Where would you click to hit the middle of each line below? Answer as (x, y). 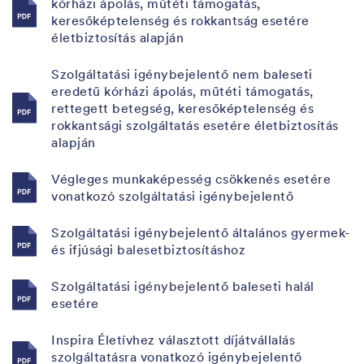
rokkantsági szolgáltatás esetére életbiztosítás (195, 125)
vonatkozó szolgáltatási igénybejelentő (172, 195)
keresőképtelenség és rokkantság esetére (180, 20)
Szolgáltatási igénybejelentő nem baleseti (182, 74)
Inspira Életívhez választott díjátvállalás (173, 339)
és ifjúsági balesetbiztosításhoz (148, 249)
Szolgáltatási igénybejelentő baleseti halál (183, 286)
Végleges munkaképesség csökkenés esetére (191, 178)
